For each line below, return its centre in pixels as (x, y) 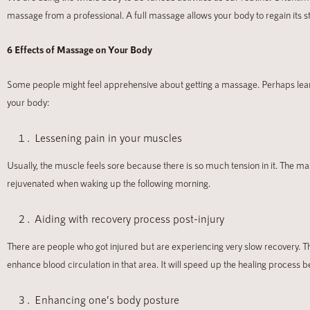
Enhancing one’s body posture (107, 300)
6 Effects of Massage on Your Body (80, 50)
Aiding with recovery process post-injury (129, 219)
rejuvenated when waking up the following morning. (109, 183)
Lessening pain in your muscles (108, 138)
